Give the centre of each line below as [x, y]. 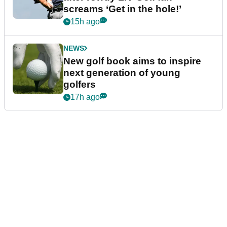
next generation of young [122, 72]
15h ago [85, 21]
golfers [80, 84]
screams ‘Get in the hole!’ [122, 9]
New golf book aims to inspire [132, 61]
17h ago [85, 97]
